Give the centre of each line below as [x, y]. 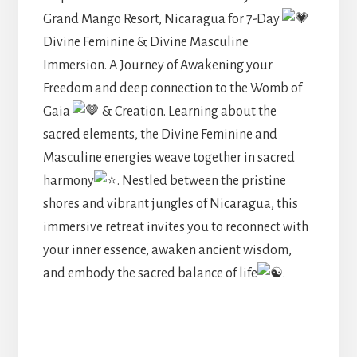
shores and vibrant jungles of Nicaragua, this [170, 204]
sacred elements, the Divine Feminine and [160, 135]
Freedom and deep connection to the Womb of [172, 89]
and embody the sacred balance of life [150, 274]
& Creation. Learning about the [188, 112]
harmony [68, 181]
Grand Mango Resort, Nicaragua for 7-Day [162, 20]
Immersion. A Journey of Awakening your [157, 66]
